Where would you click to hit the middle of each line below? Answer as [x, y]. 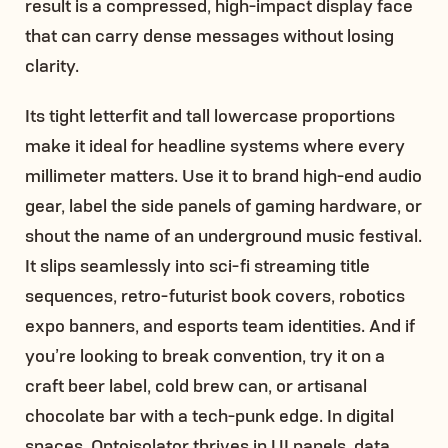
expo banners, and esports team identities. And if [220, 324]
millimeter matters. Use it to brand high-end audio [223, 174]
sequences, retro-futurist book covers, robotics [215, 294]
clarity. [52, 64]
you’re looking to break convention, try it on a [205, 354]
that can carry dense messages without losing [209, 34]
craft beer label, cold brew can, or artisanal [196, 384]
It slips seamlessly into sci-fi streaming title [197, 264]
